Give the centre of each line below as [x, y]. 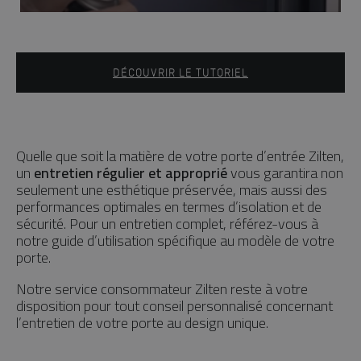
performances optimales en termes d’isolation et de [169, 207]
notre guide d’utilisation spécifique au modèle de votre [175, 241]
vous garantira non [285, 173]
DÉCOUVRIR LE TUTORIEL [180, 73]
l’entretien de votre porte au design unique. [142, 323]
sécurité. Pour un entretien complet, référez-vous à [167, 224]
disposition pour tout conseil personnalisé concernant [174, 306]
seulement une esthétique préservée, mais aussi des [172, 190]
